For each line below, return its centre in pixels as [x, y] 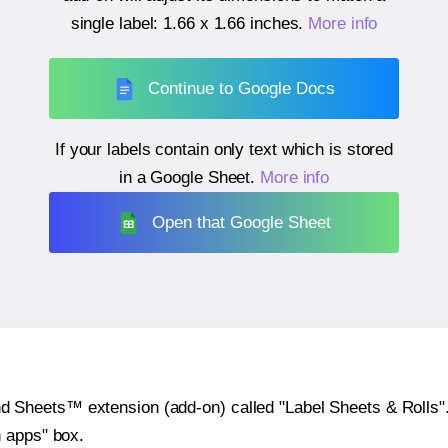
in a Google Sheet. [189, 178]
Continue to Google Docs [242, 88]
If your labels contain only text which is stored [224, 150]
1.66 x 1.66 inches [231, 24]
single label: [117, 24]
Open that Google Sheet [242, 222]
